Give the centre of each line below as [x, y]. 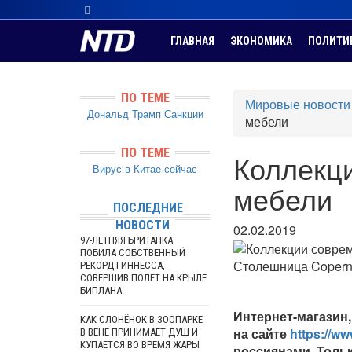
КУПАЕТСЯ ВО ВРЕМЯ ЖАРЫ [140, 345]
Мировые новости [298, 104]
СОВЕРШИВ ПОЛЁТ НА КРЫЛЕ [143, 278]
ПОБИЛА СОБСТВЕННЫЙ [133, 253]
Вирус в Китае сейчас [145, 169]
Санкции [183, 114]
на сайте [262, 333]
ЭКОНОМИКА [261, 41]
